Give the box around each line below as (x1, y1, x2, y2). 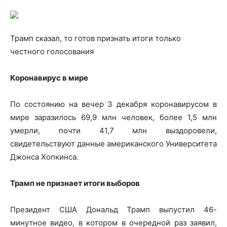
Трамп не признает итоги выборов (10, 178, 140, 188)
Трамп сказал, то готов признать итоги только (10, 33, 181, 43)
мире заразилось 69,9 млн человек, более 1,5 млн (10, 112, 217, 122)
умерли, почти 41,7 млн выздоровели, (10, 125, 217, 135)
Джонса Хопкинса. (10, 152, 79, 162)
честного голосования (10, 46, 94, 56)
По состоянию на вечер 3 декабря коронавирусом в (10, 99, 217, 109)
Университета (166, 138, 217, 148)
